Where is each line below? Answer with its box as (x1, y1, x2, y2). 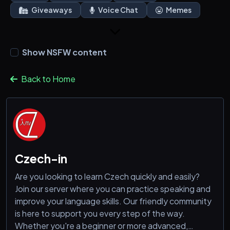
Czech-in (15, 151, 67, 166)
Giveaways (30, 5, 72, 15)
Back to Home (20, 73, 75, 85)
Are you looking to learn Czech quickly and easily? (15, 171, 200, 182)
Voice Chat (97, 5, 138, 15)
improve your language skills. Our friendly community (15, 196, 212, 207)
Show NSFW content (22, 47, 107, 58)
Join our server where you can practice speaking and (15, 183, 210, 195)
